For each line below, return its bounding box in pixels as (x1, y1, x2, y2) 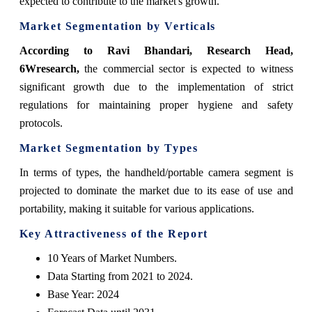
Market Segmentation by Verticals (19, 19, 216, 32)
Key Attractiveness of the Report (19, 227, 208, 240)
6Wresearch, (19, 62, 85, 75)
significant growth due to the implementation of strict (19, 80, 293, 93)
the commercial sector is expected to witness (84, 62, 293, 75)
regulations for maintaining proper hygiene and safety (19, 98, 293, 111)
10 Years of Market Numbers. (47, 251, 177, 264)
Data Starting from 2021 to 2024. (47, 270, 193, 282)
